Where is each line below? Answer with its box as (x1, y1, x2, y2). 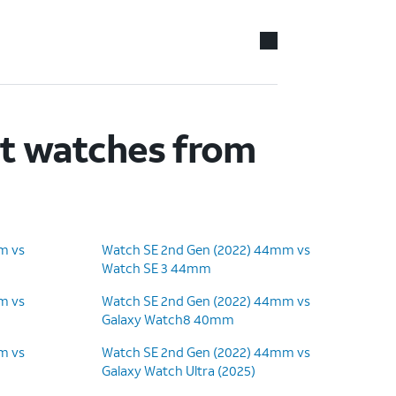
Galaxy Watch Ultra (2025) (102, 362, 255, 379)
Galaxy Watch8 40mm (102, 310, 234, 328)
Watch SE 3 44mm (102, 259, 211, 277)
